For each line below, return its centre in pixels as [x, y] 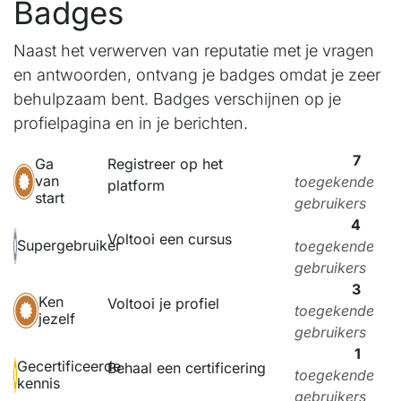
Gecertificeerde [69, 366]
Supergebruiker [69, 246]
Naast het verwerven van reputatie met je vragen [194, 50]
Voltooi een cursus [169, 239]
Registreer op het [165, 163]
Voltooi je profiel [163, 303]
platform [136, 185]
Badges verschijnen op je [247, 98]
